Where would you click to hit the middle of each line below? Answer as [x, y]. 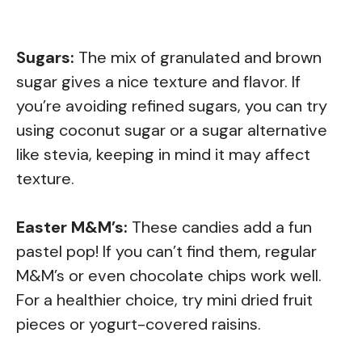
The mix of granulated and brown [198, 58]
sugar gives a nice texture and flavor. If [158, 82]
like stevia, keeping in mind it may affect [163, 155]
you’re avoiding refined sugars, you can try [172, 106]
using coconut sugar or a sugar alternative [172, 130]
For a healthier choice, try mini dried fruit [164, 300]
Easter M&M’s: [72, 227]
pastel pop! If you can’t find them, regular [166, 252]
